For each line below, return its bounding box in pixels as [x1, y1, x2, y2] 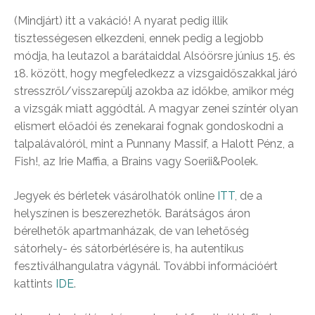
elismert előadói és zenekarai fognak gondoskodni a [14, 120, 283, 133]
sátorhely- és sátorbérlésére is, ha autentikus [14, 242, 244, 255]
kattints [14, 277, 56, 290]
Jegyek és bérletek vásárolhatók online [14, 189, 217, 202]
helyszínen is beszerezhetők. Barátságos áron [14, 207, 250, 220]
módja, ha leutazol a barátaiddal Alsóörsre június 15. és [14, 49, 295, 63]
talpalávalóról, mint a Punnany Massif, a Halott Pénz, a [14, 137, 294, 150]
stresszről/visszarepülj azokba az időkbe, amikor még [14, 84, 294, 98]
